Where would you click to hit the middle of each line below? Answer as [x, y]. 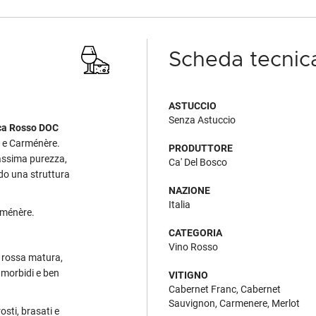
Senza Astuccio [202, 120]
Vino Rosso [193, 247]
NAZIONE [189, 190]
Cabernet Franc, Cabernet [225, 289]
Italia [180, 205]
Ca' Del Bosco [198, 162]
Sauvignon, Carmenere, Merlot [234, 303]
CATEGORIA [195, 233]
